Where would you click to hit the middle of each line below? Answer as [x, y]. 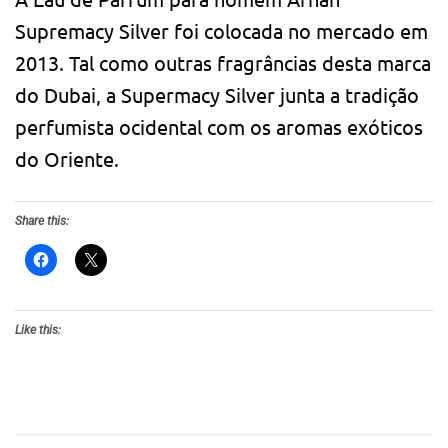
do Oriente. [67, 158]
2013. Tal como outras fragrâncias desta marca [223, 62]
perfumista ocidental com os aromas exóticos [219, 126]
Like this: [38, 329]
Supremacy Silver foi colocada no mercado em [221, 30]
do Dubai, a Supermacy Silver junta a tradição [217, 94]
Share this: [42, 220]
